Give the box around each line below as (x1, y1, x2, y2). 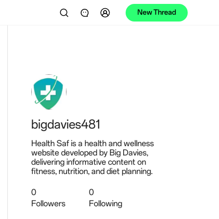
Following (89, 198, 122, 208)
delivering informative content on (31, 157, 146, 167)
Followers (31, 198, 66, 208)
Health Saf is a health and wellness (31, 138, 154, 148)
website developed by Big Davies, (31, 148, 148, 157)
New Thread (137, 8, 176, 17)
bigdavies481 (31, 117, 100, 131)
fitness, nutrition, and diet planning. (31, 166, 153, 176)
